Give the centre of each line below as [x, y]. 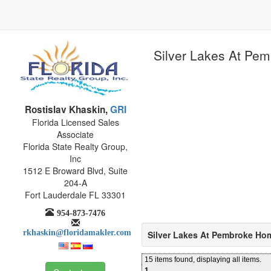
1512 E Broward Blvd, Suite [75, 170]
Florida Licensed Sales [75, 122]
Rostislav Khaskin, [66, 109]
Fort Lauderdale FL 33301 [75, 194]
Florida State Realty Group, [75, 146]
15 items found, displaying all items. [203, 260]
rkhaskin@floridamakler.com [77, 231]
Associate [75, 134]
